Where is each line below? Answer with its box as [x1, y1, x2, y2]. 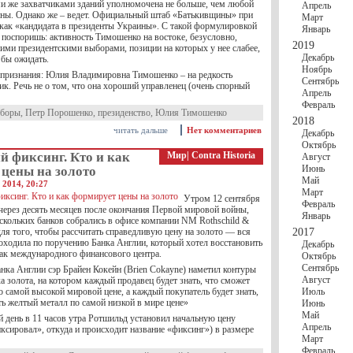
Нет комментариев [187, 125, 262, 135]
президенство [98, 107, 150, 118]
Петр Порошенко [25, 107, 93, 118]
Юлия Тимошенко [155, 107, 227, 118]
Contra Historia [191, 150, 255, 161]
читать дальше [113, 125, 168, 135]
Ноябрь [302, 64, 332, 75]
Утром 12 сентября [184, 193, 260, 204]
